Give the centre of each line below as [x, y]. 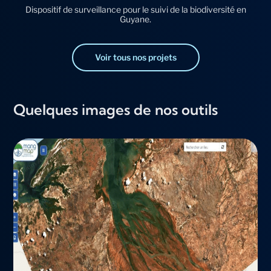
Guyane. [135, 19]
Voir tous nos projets [135, 57]
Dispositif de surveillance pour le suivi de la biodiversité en [135, 10]
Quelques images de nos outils [116, 110]
